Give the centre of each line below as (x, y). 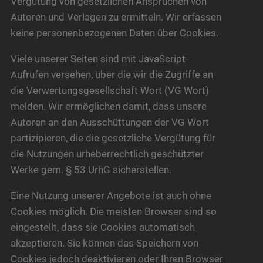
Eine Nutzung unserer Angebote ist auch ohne (111, 196)
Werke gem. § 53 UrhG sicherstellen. (91, 169)
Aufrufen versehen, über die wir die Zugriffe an (112, 74)
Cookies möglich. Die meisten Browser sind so (113, 212)
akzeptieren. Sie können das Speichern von (104, 243)
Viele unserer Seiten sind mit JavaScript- (99, 58)
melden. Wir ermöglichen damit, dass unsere (108, 106)
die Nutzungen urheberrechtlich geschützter (107, 154)
